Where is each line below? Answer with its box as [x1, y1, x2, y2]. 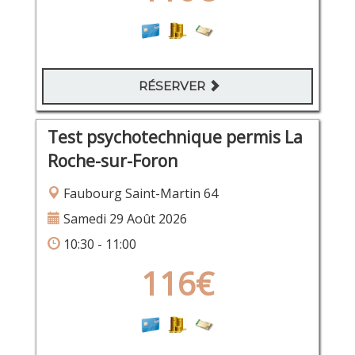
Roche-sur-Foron [47, 150, 177, 173]
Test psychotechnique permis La [47, 126, 303, 149]
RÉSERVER [139, 78, 208, 94]
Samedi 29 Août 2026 [59, 210, 187, 228]
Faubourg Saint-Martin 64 [59, 185, 218, 203]
